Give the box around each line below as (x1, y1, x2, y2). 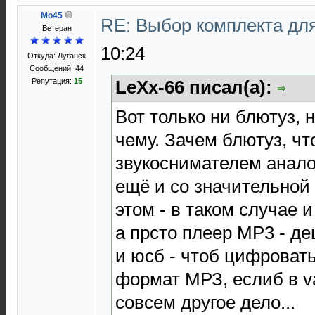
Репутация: (31, 77, 74, 85)
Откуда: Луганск (27, 51, 86, 60)
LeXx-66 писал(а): (115, 77, 277, 98)
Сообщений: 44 (30, 64, 84, 72)
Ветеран (41, 24, 72, 32)
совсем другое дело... (115, 291, 295, 313)
